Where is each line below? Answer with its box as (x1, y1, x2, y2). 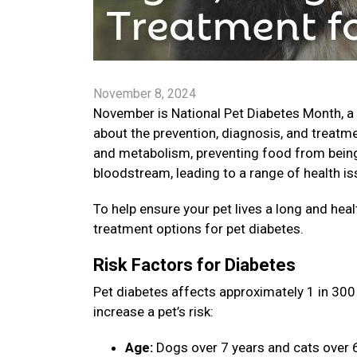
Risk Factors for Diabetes (93, 255, 300, 275)
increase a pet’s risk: (93, 304, 217, 320)
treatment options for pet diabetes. (93, 221, 307, 237)
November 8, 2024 (93, 86, 196, 101)
